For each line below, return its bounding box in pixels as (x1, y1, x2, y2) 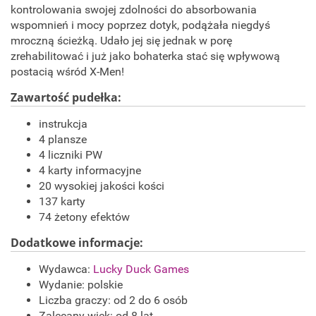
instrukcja (39, 117, 87, 131)
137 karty (39, 195, 85, 209)
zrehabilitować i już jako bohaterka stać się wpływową (11, 49, 280, 63)
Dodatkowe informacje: (11, 235, 143, 251)
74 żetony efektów (39, 210, 130, 224)
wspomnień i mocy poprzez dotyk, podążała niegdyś (11, 18, 270, 32)
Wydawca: (39, 262, 93, 276)
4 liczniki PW (39, 148, 102, 162)
